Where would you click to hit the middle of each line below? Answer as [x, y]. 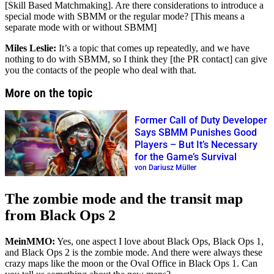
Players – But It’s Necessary [196, 144]
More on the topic [49, 93]
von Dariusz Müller [166, 167]
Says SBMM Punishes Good [196, 132]
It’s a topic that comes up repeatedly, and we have [153, 48]
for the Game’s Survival [186, 157]
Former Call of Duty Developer [201, 120]
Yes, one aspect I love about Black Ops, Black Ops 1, [159, 242]
